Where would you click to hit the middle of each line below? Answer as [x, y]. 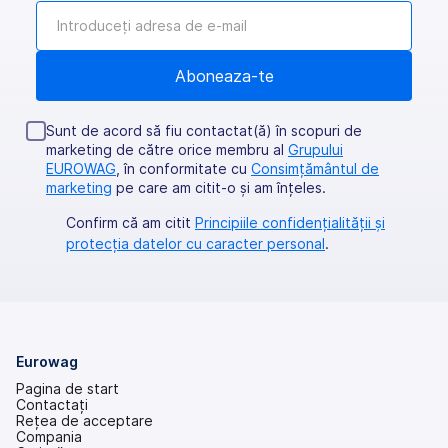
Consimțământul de [315, 168]
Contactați [52, 404]
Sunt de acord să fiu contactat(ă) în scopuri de [204, 130]
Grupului [315, 149]
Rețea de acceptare [84, 420]
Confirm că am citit [130, 222]
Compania [49, 436]
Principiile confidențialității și [290, 222]
